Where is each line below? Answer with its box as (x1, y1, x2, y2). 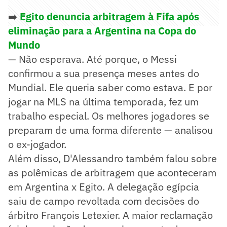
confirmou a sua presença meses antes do (8, 66, 199, 80)
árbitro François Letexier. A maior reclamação (8, 208, 213, 222)
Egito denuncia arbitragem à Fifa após (20, 9, 199, 23)
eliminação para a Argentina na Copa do (8, 23, 196, 37)
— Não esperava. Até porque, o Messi (8, 52, 177, 66)
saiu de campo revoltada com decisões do (8, 194, 199, 208)
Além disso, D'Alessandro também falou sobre (8, 151, 217, 165)
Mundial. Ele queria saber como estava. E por (8, 80, 212, 94)
